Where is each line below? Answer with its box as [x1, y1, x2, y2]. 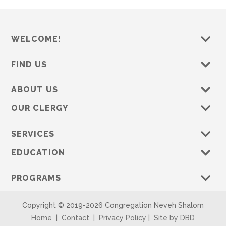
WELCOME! [11, 34, 62, 44]
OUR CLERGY [11, 103, 69, 114]
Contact [62, 213, 89, 222]
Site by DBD [154, 213, 195, 222]
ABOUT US [11, 85, 59, 95]
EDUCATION [11, 147, 66, 157]
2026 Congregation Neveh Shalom [86, 201, 204, 209]
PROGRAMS [11, 173, 62, 183]
